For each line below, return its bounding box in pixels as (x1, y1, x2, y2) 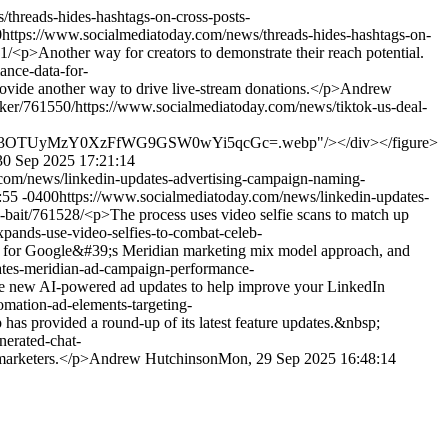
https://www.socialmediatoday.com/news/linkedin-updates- (59, 188, 429, 205)
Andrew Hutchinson (89, 350, 218, 367)
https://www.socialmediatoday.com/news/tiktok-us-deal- (75, 98, 427, 115)
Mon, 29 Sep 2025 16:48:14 (218, 350, 396, 367)
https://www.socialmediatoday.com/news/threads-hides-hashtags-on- (2, 26, 431, 43)
